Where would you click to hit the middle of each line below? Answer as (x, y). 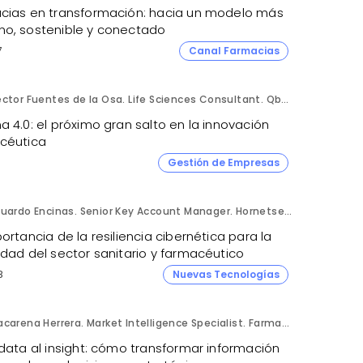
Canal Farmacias (234, 50)
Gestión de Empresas (223, 162)
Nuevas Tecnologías (226, 274)
